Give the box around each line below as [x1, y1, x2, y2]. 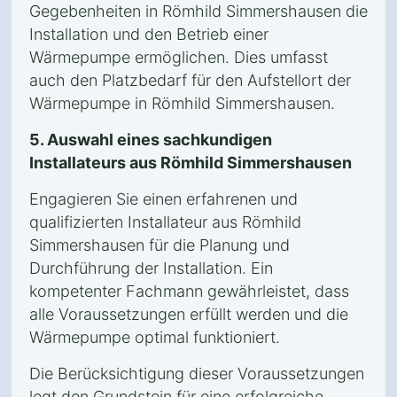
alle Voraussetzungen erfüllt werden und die [29, 305, 348, 323]
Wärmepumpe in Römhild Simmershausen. [29, 94, 335, 113]
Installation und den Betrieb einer [29, 25, 269, 43]
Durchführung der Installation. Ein [29, 259, 273, 277]
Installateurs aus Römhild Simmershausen [29, 153, 352, 172]
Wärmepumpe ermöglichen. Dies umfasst [29, 48, 328, 66]
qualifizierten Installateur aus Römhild [29, 213, 301, 231]
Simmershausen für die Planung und [29, 236, 290, 254]
